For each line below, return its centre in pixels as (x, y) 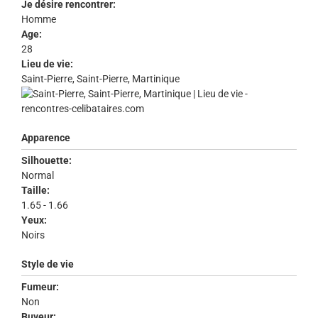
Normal (39, 176)
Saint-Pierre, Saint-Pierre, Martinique (100, 79)
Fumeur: (40, 287)
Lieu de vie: (47, 64)
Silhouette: (46, 161)
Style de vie (48, 264)
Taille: (35, 191)
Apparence (46, 138)
